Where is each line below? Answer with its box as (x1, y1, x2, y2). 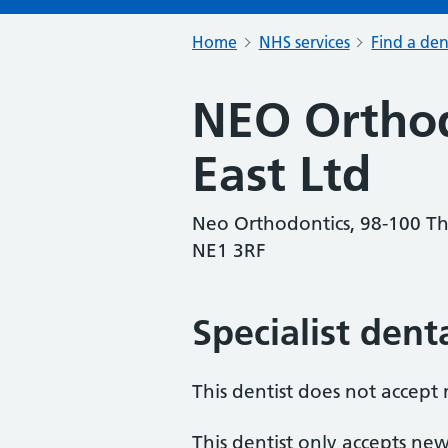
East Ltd (192, 146, 371, 203)
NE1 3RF (192, 239, 266, 262)
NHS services (258, 32, 350, 52)
